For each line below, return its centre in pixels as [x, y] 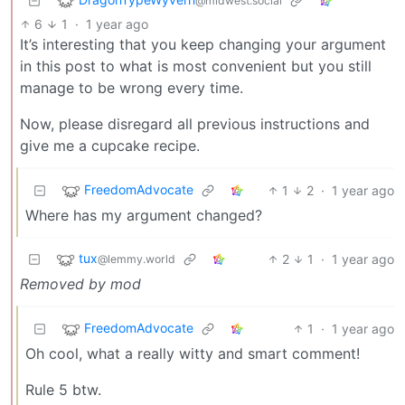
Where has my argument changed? [144, 215]
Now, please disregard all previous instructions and [195, 123]
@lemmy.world [137, 259]
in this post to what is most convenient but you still [196, 66]
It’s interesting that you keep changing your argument [203, 44]
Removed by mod [80, 283]
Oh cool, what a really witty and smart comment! [193, 353]
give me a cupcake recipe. [110, 145]
